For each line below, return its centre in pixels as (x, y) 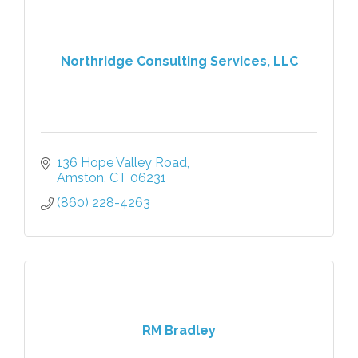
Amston (80, 177)
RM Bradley (179, 331)
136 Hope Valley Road (122, 162)
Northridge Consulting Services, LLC (179, 62)
